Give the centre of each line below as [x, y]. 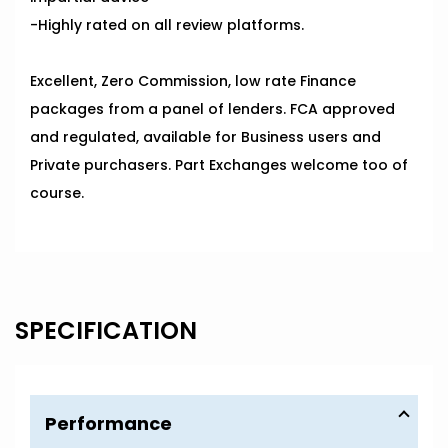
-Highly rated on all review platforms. [167, 25]
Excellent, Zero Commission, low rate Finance [193, 81]
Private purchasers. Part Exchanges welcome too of [219, 165]
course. [57, 193]
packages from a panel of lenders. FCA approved [212, 109]
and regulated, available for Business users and [205, 137]
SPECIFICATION [106, 331]
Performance [108, 424]
